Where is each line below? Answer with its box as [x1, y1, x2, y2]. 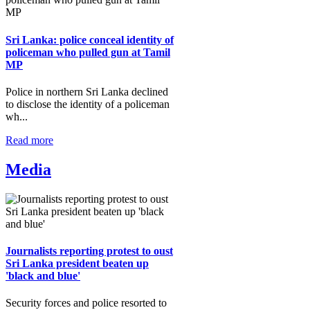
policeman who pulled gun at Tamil [6, 46, 170, 58]
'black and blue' [6, 270, 80, 282]
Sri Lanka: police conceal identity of [6, 33, 174, 46]
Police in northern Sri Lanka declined [6, 85, 168, 98]
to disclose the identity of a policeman [6, 98, 170, 110]
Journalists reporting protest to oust [6, 245, 173, 257]
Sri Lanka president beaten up [6, 257, 149, 270]
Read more [6, 134, 53, 146]
